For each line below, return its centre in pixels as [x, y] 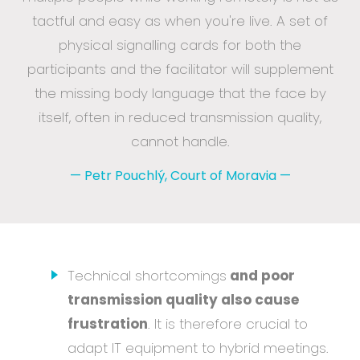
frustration [108, 323]
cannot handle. [180, 142]
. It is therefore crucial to [228, 323]
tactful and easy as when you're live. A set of [180, 21]
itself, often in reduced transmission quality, [180, 118]
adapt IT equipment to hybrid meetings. [198, 348]
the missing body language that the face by [180, 94]
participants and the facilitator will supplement [180, 70]
